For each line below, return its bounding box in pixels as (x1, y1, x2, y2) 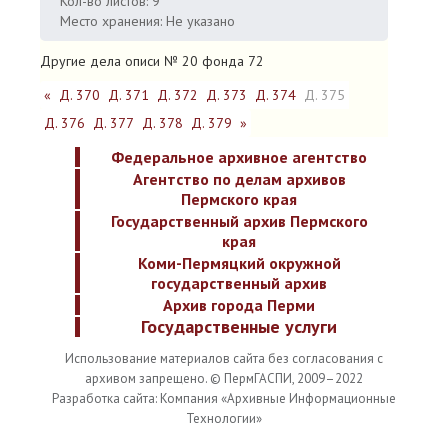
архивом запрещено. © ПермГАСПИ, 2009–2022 (85, 370, 363, 387)
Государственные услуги (141, 315, 337, 338)
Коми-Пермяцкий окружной (137, 253, 341, 273)
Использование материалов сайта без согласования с (65, 350, 383, 367)
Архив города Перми (163, 295, 315, 315)
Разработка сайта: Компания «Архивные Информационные (52, 390, 396, 407)
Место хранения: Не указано (60, 12, 235, 30)
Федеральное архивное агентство (111, 147, 367, 167)
